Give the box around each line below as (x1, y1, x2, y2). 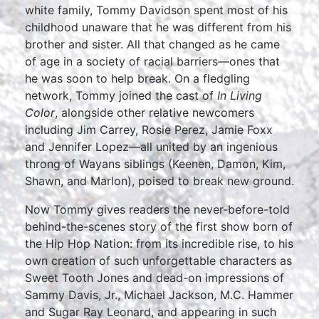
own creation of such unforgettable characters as (25, 253, 292, 268)
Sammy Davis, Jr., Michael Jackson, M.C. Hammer (25, 288, 293, 302)
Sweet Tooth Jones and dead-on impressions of (25, 271, 284, 285)
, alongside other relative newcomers (55, 105, 254, 120)
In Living (217, 88, 262, 103)
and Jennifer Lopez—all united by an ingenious (25, 140, 278, 154)
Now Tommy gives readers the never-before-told (25, 202, 290, 216)
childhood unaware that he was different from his (25, 20, 291, 34)
